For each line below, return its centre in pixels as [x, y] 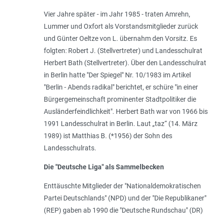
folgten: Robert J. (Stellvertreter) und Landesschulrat [123, 50]
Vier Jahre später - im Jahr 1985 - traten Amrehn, [117, 14]
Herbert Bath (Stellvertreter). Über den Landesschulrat [125, 63]
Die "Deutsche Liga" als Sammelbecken [104, 167]
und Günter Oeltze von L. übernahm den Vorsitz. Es [120, 38]
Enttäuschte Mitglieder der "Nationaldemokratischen [122, 186]
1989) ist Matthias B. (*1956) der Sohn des [108, 136]
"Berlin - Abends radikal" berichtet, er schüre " [110, 87]
